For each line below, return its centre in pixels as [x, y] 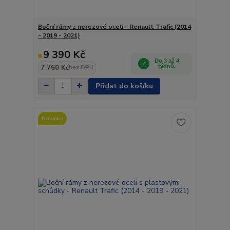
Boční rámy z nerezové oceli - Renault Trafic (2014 [114, 26]
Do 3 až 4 [167, 60]
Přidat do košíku [124, 86]
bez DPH [81, 67]
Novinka [52, 118]
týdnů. [167, 66]
